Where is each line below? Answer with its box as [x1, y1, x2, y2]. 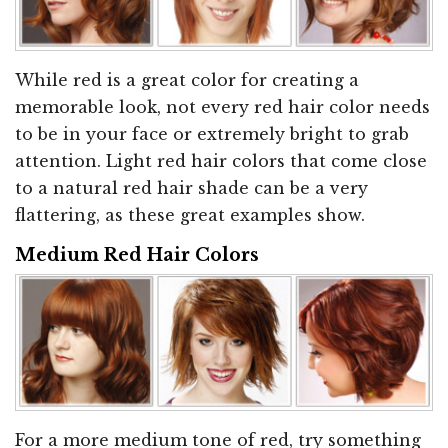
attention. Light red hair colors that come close [15, 150, 427, 171]
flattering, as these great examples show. [15, 204, 365, 225]
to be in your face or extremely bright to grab [15, 123, 409, 144]
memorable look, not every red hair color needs [15, 96, 430, 117]
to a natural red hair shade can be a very [15, 177, 368, 198]
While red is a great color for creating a [15, 69, 359, 90]
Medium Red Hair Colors [15, 243, 259, 266]
